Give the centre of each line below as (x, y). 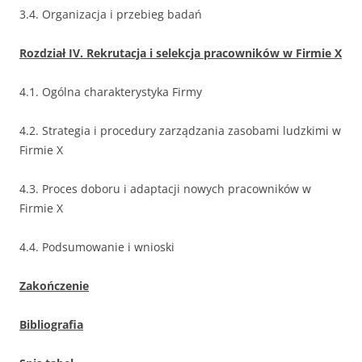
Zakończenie (54, 286)
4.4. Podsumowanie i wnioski (97, 247)
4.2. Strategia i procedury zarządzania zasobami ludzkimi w (180, 130)
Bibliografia (51, 324)
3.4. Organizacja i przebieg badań (111, 14)
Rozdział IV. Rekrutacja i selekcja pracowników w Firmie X (181, 53)
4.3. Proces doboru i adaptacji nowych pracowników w (165, 189)
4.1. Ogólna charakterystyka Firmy (111, 92)
